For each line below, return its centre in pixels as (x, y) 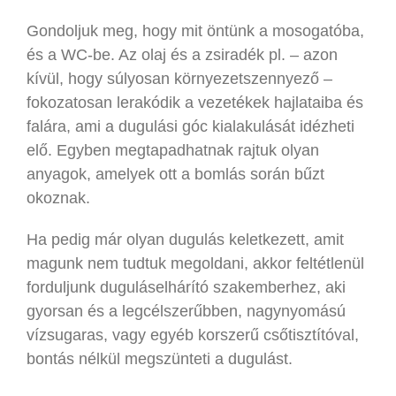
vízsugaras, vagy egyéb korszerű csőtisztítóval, (193, 335)
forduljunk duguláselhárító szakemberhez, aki (186, 287)
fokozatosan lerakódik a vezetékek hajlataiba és (195, 102)
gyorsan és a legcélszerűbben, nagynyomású (186, 311)
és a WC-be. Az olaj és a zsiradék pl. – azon (182, 54)
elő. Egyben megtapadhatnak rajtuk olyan (173, 150)
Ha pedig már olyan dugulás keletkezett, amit (185, 239)
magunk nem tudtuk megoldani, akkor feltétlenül (195, 263)
